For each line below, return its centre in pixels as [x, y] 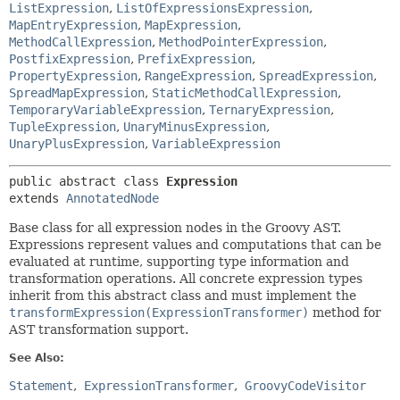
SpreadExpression [316, 76]
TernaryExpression [270, 110]
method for [345, 312]
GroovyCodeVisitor [305, 386]
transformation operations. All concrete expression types [186, 279]
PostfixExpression [70, 59]
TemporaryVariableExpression [105, 110]
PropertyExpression [73, 76]
